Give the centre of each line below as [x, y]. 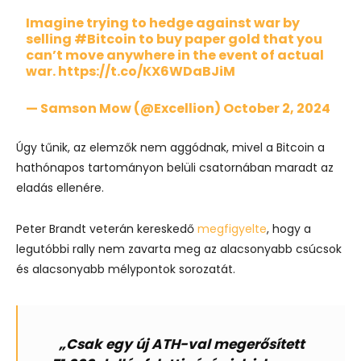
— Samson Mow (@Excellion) [125, 108]
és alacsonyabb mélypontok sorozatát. [126, 269]
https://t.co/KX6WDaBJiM [147, 71]
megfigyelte [232, 229]
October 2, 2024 [277, 108]
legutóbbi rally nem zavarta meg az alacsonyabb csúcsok [179, 249]
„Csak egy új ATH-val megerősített [181, 344]
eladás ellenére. [60, 188]
